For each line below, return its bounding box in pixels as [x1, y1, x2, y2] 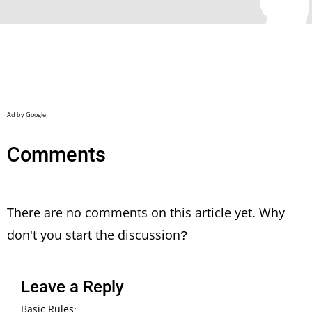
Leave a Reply [21, 276, 124, 297]
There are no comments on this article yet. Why [7, 203, 285, 221]
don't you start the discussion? [7, 226, 187, 243]
